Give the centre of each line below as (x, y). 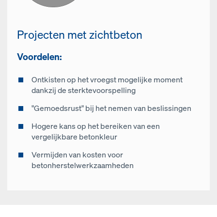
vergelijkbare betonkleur (74, 137)
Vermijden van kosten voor (77, 155)
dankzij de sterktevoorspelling (84, 90)
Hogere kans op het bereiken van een (96, 126)
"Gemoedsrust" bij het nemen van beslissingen (111, 108)
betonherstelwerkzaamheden (83, 165)
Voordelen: (39, 57)
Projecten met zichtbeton (80, 35)
